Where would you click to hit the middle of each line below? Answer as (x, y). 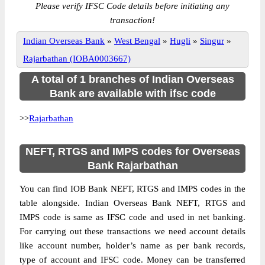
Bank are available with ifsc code (132, 93)
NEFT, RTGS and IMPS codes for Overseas (132, 151)
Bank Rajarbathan (132, 166)
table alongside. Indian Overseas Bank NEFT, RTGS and (132, 203)
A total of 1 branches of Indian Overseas (132, 79)
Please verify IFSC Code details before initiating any (132, 6)
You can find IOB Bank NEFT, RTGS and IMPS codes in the (132, 189)
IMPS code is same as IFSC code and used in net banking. (132, 217)
